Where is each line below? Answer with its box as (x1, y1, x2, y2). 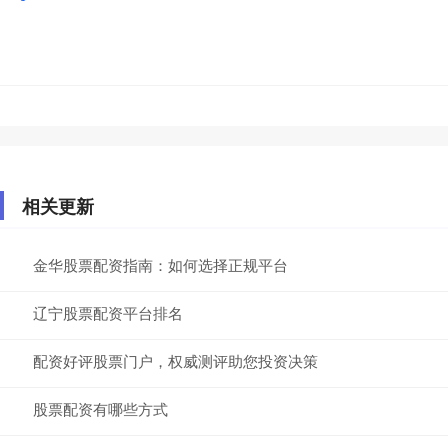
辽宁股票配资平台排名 (33, 301, 183, 323)
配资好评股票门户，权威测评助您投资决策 (33, 349, 318, 371)
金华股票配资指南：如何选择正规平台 (33, 253, 288, 275)
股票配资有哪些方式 (33, 397, 168, 419)
